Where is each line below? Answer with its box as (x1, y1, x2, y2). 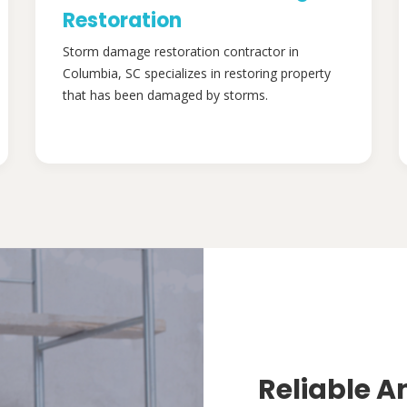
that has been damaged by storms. (63, 86, 268, 104)
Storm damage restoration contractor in (63, 43, 299, 61)
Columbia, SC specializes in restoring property (63, 65, 331, 83)
